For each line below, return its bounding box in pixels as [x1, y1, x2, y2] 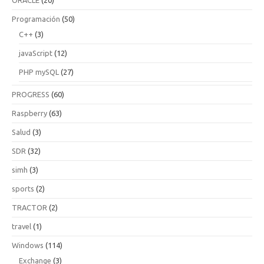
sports [12, 184, 34, 193]
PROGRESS [12, 90, 49, 99]
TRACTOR [12, 203, 47, 212]
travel [12, 222, 31, 231]
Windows [12, 241, 44, 250]
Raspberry [12, 109, 47, 118]
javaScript [19, 49, 52, 58]
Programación [12, 15, 60, 24]
